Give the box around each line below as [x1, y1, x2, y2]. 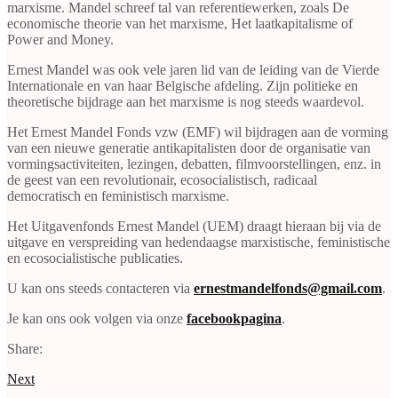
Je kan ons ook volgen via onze [7, 310, 187, 326]
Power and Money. [7, 31, 114, 47]
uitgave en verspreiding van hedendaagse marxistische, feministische [7, 234, 390, 250]
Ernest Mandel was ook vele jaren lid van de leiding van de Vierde [7, 61, 379, 77]
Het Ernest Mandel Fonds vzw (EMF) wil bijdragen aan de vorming [7, 123, 388, 139]
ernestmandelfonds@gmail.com [194, 280, 382, 296]
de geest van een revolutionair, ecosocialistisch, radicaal [7, 171, 317, 187]
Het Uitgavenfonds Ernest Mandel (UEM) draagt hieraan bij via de [7, 218, 381, 234]
